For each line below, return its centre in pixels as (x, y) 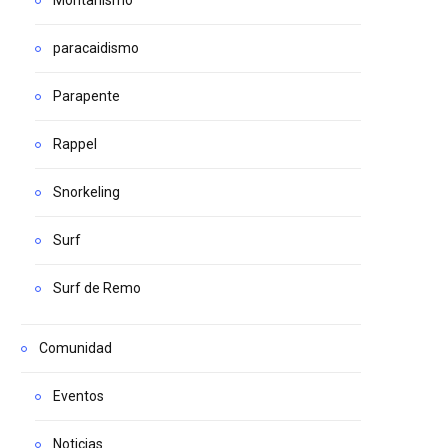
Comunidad (75, 347)
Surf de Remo (97, 287)
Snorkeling (86, 191)
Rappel (75, 143)
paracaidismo (96, 47)
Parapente (86, 95)
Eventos (78, 395)
